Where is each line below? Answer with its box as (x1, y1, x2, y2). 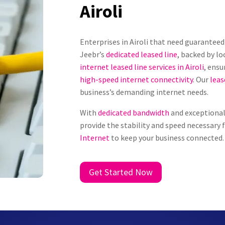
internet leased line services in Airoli (80, 62, 204, 72)
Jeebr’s (80, 49, 106, 60)
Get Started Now (89, 166, 153, 178)
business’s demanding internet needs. (80, 87, 209, 97)
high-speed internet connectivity (80, 74, 193, 85)
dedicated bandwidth (98, 107, 170, 118)
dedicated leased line (106, 49, 178, 60)
